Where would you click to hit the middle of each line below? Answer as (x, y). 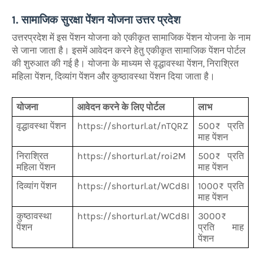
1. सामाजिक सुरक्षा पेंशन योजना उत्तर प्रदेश (96, 20)
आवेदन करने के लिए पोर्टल (121, 107)
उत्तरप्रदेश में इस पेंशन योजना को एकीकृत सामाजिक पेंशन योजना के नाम (131, 37)
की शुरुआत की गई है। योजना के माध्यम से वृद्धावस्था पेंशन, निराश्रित (125, 63)
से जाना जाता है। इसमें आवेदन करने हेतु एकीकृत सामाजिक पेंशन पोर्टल (129, 50)
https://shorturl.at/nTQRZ (132, 126)
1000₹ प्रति (221, 186)
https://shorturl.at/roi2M (131, 156)
